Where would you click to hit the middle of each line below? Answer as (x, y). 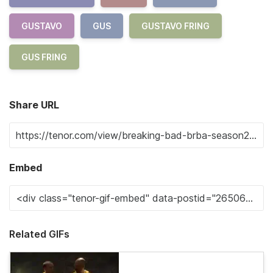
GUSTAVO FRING (175, 26)
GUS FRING (44, 57)
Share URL (34, 105)
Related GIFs (39, 234)
